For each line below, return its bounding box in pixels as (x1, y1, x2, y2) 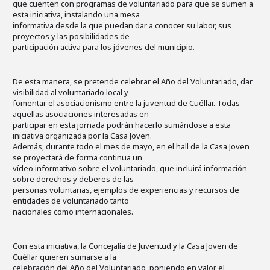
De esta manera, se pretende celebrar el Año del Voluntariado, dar (13, 75, 253, 87)
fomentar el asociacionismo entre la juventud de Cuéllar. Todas (13, 97, 240, 108)
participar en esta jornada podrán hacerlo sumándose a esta (13, 119, 231, 130)
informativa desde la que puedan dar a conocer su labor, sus (13, 19, 231, 31)
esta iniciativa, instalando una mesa (13, 8, 140, 20)
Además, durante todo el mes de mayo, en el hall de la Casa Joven (13, 140, 250, 152)
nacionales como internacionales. (13, 206, 133, 217)
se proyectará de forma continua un (13, 151, 142, 163)
